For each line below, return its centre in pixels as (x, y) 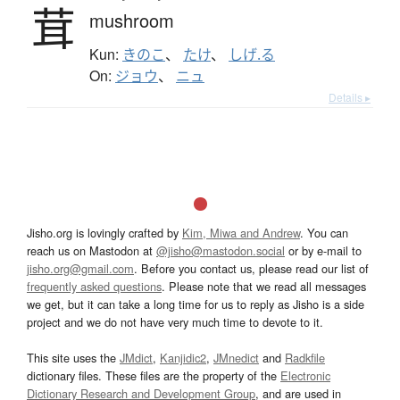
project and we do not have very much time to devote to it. (175, 321)
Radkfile (305, 357)
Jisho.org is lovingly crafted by (104, 232)
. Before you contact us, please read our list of (251, 268)
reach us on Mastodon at (92, 250)
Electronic (305, 375)
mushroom (132, 20)
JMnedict (236, 357)
